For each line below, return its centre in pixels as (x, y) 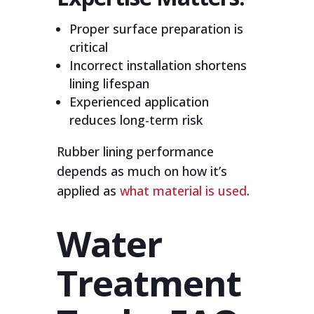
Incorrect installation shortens (158, 65)
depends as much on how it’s (142, 171)
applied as (88, 190)
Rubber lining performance (135, 151)
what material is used (183, 190)
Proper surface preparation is (156, 28)
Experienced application (139, 101)
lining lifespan (109, 83)
